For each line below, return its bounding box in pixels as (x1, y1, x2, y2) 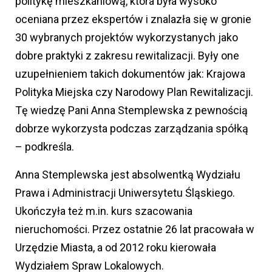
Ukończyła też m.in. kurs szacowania (15, 204, 192, 217)
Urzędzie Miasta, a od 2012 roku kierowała (15, 240, 216, 254)
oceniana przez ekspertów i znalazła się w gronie (15, 12, 251, 25)
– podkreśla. (15, 140, 74, 153)
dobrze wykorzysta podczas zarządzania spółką (15, 121, 248, 135)
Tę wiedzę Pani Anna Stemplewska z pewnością (15, 103, 248, 117)
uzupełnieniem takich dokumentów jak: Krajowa (15, 67, 245, 80)
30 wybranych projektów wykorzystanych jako (15, 30, 238, 44)
